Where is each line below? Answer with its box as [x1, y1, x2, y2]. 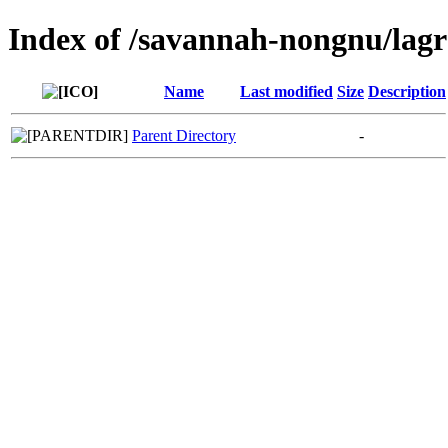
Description [368, 82, 446, 100]
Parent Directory [132, 126, 236, 144]
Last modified [240, 82, 333, 100]
